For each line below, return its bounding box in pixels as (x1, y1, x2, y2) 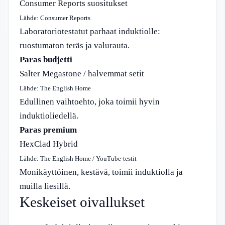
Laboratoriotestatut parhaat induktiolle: (20, 26, 160, 36)
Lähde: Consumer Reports (20, 14, 90, 22)
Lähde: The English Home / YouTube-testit (20, 155, 137, 162)
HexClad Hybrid (20, 139, 78, 149)
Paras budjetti (20, 54, 72, 64)
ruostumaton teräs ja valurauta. (20, 40, 130, 50)
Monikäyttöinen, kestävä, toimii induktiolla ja (20, 167, 183, 177)
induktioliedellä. (20, 110, 78, 121)
